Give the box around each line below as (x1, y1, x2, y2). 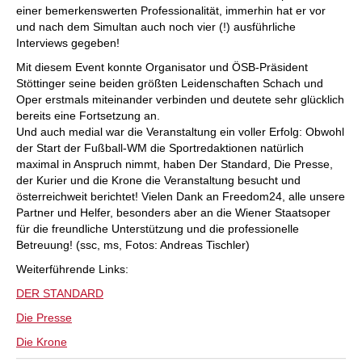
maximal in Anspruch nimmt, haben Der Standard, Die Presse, (16, 157, 333, 170)
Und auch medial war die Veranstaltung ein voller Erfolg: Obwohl (16, 124, 344, 138)
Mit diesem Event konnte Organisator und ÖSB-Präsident (16, 60, 308, 74)
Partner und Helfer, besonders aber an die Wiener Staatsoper (16, 205, 330, 219)
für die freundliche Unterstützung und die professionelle (16, 221, 299, 235)
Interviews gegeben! (16, 36, 120, 49)
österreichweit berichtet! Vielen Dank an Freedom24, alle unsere (16, 189, 345, 203)
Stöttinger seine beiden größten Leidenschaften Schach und (16, 76, 323, 90)
